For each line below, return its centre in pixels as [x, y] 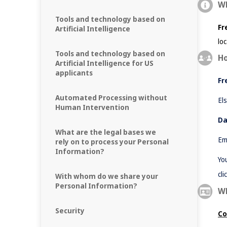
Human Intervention [92, 107]
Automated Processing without [111, 98]
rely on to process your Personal [112, 142]
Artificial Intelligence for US [104, 63]
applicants [74, 73]
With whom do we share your [107, 176]
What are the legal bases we [106, 132]
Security [70, 211]
